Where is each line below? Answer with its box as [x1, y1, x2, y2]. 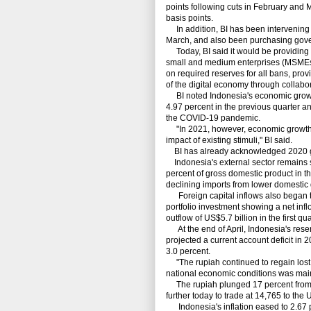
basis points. [166, 13, 213, 24]
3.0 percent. [166, 246, 210, 257]
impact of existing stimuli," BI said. [166, 135, 292, 146]
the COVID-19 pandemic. [166, 113, 260, 124]
